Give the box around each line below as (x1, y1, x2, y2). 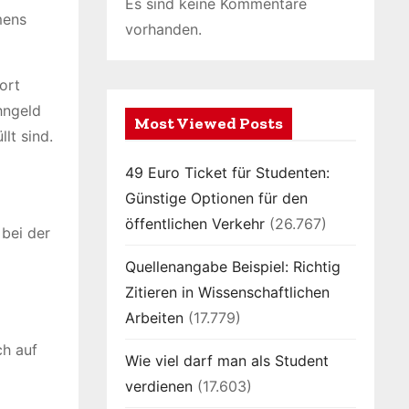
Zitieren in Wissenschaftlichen (125, 283, 330, 301)
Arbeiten (125, 309, 184, 327)
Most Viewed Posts (134, 113, 283, 133)
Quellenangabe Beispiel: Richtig (125, 257, 341, 276)
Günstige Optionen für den (125, 189, 308, 207)
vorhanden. (125, 20, 202, 38)
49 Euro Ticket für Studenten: (125, 163, 330, 182)
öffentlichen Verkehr (125, 215, 265, 233)
